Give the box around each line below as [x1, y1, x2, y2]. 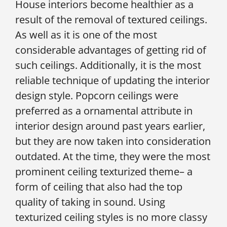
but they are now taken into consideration [15, 134, 211, 148]
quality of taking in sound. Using [15, 195, 165, 209]
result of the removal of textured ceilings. [15, 12, 207, 26]
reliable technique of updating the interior [15, 73, 210, 87]
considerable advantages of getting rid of [15, 43, 206, 57]
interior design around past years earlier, [15, 119, 205, 133]
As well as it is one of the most [15, 27, 157, 42]
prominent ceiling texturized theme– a [15, 164, 193, 178]
